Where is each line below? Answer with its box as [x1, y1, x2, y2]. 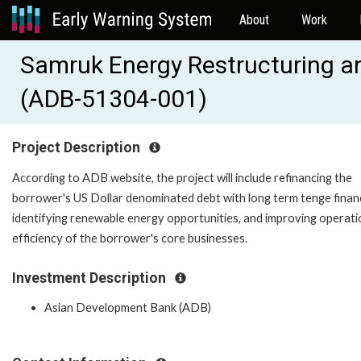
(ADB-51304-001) [20, 85, 207, 113]
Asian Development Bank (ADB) [44, 301, 211, 315]
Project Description [12, 139, 143, 156]
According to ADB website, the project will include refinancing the [12, 170, 352, 185]
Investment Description [12, 269, 169, 286]
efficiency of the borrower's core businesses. [12, 230, 247, 245]
